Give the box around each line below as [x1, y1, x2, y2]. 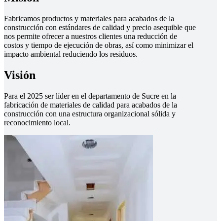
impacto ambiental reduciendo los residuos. [4, 50, 138, 59]
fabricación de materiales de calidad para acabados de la [4, 100, 177, 109]
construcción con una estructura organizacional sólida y [4, 109, 176, 118]
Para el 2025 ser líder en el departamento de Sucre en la [4, 91, 176, 100]
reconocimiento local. [4, 118, 71, 127]
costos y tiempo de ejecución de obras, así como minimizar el [4, 41, 193, 50]
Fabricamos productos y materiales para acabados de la [4, 14, 174, 23]
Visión [4, 69, 36, 81]
